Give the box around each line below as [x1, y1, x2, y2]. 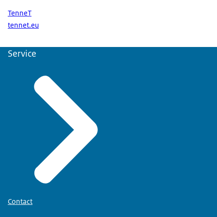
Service [8, 47, 36, 60]
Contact [8, 196, 32, 206]
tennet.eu [8, 20, 39, 31]
